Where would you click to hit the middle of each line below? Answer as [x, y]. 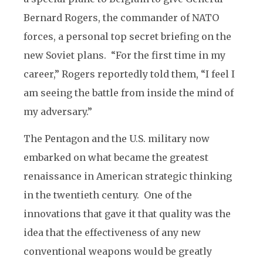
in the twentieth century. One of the [108, 195]
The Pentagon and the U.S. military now [117, 139]
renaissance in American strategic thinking [128, 176]
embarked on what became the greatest [116, 157]
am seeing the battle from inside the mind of [129, 93]
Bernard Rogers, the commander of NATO [121, 18]
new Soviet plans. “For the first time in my [124, 55]
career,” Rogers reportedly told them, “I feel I [129, 74]
